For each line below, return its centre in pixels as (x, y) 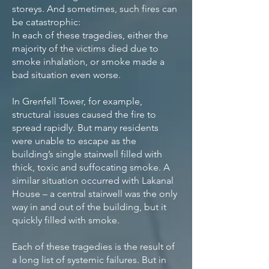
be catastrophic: (46, 22)
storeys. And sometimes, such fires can (95, 9)
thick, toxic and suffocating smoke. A (91, 167)
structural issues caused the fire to (84, 114)
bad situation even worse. (66, 75)
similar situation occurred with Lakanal (93, 180)
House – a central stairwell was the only (95, 194)
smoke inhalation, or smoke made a (88, 62)
